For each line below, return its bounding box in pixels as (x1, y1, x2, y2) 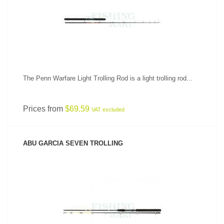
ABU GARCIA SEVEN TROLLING (23, 139, 123, 147)
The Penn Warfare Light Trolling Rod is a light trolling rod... (23, 74, 192, 82)
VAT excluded (91, 106, 124, 112)
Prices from (23, 104, 65, 113)
